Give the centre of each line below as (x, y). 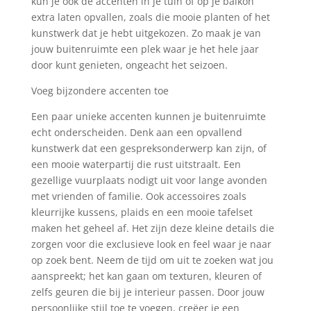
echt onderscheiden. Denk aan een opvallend (136, 132)
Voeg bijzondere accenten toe (100, 90)
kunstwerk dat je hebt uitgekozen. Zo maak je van (146, 33)
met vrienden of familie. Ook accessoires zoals (138, 196)
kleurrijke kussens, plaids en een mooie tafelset (142, 212)
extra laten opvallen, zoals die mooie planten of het (150, 17)
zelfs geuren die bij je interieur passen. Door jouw (148, 292)
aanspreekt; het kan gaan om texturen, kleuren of (146, 276)
